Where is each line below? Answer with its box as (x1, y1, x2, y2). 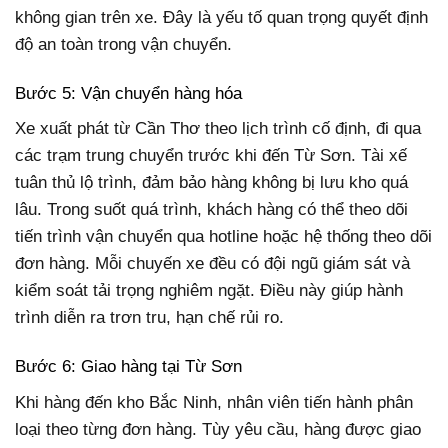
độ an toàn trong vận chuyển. (15, 34, 232, 54)
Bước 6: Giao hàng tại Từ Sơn (15, 357, 242, 377)
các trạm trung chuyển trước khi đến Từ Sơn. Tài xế (15, 146, 407, 166)
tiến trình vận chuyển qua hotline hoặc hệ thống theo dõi (15, 227, 432, 247)
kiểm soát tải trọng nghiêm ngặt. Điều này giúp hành (15, 281, 403, 301)
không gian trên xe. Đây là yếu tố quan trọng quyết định (15, 7, 428, 27)
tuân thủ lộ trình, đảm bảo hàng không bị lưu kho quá (15, 173, 408, 193)
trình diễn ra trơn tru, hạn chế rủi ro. (15, 308, 284, 328)
